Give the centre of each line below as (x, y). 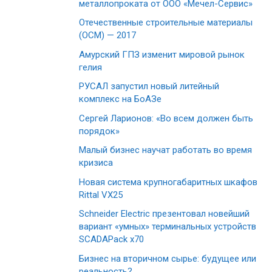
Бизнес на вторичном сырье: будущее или (168, 258)
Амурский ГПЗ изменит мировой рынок (162, 54)
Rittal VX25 (101, 195)
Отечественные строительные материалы (166, 23)
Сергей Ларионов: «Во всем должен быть (166, 118)
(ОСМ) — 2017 (107, 36)
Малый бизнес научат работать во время (165, 150)
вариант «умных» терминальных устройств (168, 227)
